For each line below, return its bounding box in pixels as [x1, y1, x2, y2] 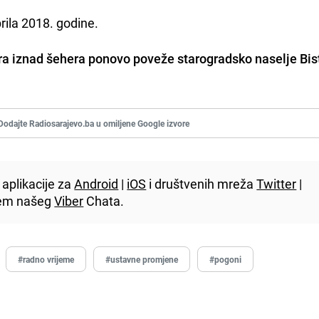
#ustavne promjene [105, 253, 179, 265]
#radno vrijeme [18, 253, 75, 265]
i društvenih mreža [146, 174, 257, 192]
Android [74, 174, 119, 192]
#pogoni [209, 253, 242, 265]
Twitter [256, 174, 297, 192]
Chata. [83, 192, 125, 209]
